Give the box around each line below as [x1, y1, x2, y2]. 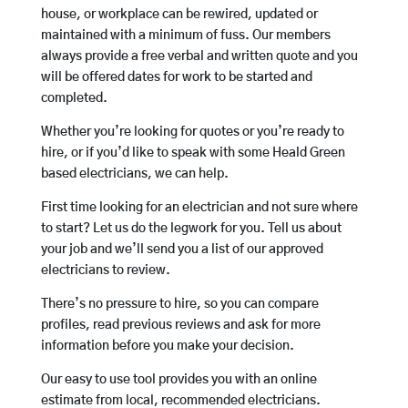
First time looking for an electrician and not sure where [40, 201, 358, 215]
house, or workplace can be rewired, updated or [40, 8, 318, 22]
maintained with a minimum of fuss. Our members [40, 29, 331, 43]
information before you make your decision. [40, 340, 294, 353]
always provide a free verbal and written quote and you [40, 50, 358, 64]
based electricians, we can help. [40, 168, 229, 181]
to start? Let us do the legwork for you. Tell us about [40, 222, 342, 236]
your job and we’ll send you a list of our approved [40, 243, 323, 257]
